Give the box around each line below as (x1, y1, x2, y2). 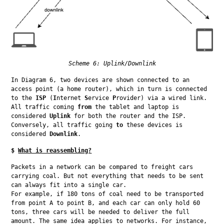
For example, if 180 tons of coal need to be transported (11, 190, 204, 197)
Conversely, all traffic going (11, 121, 116, 128)
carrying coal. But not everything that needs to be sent (11, 172, 204, 179)
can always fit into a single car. (11, 181, 127, 188)
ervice (88, 94, 113, 101)
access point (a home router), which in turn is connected (11, 85, 207, 92)
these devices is (123, 121, 183, 128)
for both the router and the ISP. (70, 112, 186, 119)
